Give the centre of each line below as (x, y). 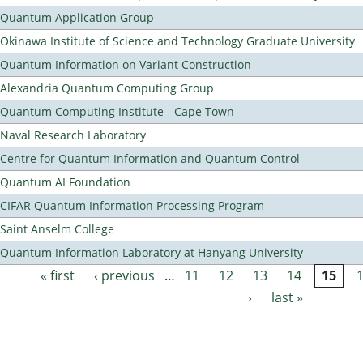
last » (288, 298)
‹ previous (125, 276)
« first (58, 276)
